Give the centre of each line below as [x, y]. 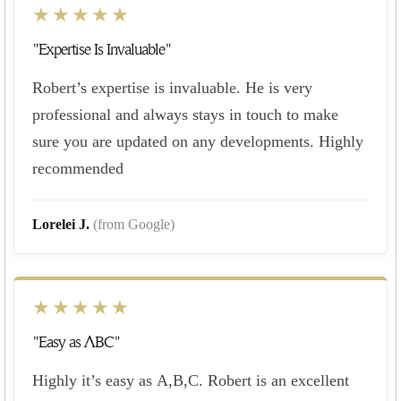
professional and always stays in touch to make [185, 114]
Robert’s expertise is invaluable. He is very [172, 87]
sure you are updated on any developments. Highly [198, 141]
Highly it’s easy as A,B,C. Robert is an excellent [191, 380]
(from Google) [134, 224]
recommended [78, 168]
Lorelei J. [63, 224]
